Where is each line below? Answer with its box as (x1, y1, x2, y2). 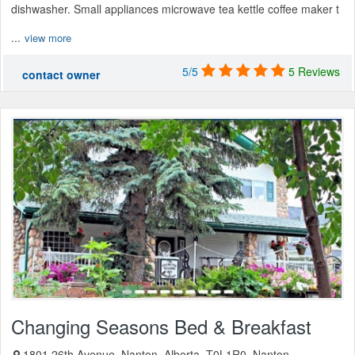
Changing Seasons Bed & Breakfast (11, 311, 311, 340)
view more (25, 30, 71, 46)
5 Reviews (288, 63, 340, 80)
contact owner (22, 67, 100, 83)
